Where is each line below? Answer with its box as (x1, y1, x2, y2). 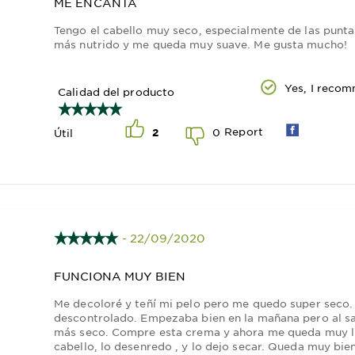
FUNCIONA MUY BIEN (54, 269, 185, 283)
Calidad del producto (58, 85, 175, 98)
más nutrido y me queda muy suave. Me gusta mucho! (54, 37, 347, 51)
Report (224, 124, 263, 138)
